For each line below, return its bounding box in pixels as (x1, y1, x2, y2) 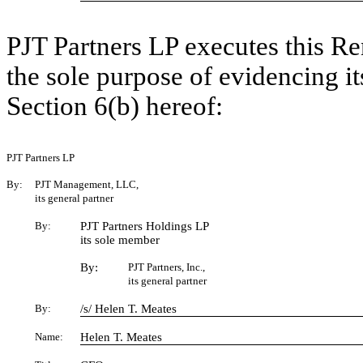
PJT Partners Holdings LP (80, 220, 209, 233)
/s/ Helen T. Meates (80, 302, 177, 315)
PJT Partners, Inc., (128, 261, 205, 273)
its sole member (80, 233, 160, 246)
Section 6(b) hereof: (6, 92, 223, 121)
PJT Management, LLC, (35, 178, 139, 190)
